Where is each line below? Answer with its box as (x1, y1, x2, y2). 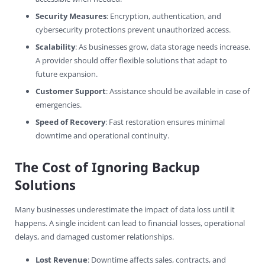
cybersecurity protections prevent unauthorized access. (35, 24, 231, 35)
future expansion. (35, 68, 98, 79)
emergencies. (35, 99, 82, 110)
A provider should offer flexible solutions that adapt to (35, 54, 227, 66)
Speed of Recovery (35, 116, 105, 127)
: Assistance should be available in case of (106, 85, 250, 96)
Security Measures (35, 10, 106, 21)
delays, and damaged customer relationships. (15, 231, 174, 242)
